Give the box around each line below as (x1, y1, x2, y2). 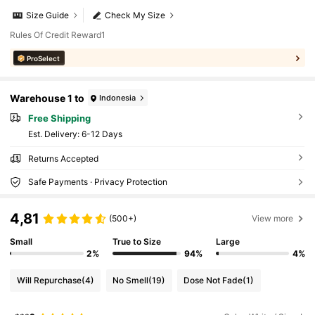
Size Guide (26, 10, 70, 21)
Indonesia (99, 92, 136, 103)
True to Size (112, 236, 162, 247)
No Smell (112, 274, 149, 285)
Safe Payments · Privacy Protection (27, 176, 167, 188)
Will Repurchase (16, 274, 82, 285)
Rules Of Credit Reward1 (10, 29, 106, 40)
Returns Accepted (27, 153, 98, 165)
